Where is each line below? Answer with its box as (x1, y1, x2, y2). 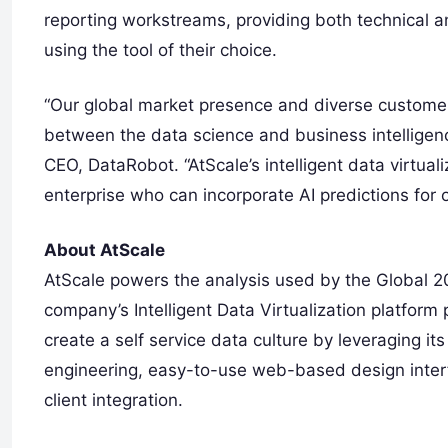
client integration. (44, 390, 183, 410)
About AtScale (44, 240, 165, 260)
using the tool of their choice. (44, 40, 277, 60)
